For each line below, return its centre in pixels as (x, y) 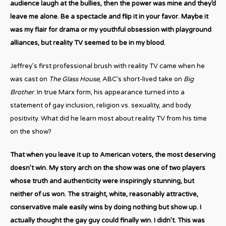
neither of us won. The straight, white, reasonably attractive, (104, 194)
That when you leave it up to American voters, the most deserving (113, 155)
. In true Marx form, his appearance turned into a (109, 92)
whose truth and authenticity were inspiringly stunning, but (102, 181)
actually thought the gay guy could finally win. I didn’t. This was (107, 220)
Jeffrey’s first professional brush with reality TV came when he (107, 66)
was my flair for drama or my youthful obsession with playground (111, 30)
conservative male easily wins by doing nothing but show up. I (106, 207)
